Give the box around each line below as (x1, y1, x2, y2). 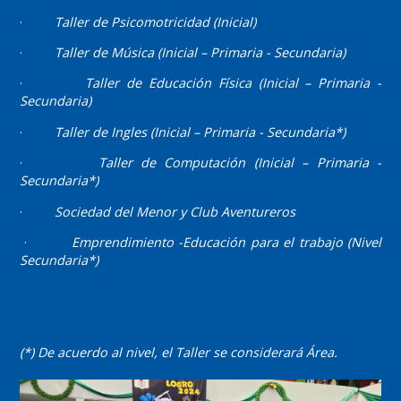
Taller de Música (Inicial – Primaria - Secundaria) (54, 43, 346, 61)
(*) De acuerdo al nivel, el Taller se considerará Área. (19, 344, 337, 362)
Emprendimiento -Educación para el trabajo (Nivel (71, 233, 382, 251)
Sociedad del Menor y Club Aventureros (54, 202, 295, 220)
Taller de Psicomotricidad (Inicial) (54, 13, 256, 30)
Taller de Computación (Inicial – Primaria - (98, 154, 382, 172)
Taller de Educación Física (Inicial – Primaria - (85, 74, 382, 92)
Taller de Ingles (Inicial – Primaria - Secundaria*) (54, 123, 346, 141)
